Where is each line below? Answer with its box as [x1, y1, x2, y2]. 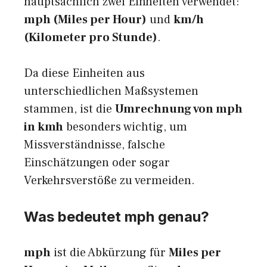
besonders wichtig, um [63, 119, 187, 135]
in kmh [24, 119, 63, 135]
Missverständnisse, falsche [24, 137, 165, 153]
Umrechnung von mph [115, 101, 243, 117]
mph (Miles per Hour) [24, 12, 147, 28]
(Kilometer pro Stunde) [24, 30, 157, 46]
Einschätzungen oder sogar [24, 155, 170, 171]
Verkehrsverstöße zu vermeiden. [24, 173, 195, 189]
